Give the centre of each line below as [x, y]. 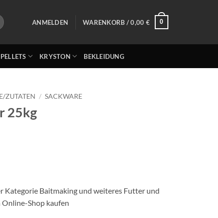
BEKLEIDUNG [104, 56]
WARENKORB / [107, 22]
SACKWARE [64, 96]
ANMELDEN [50, 22]
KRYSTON [55, 56]
